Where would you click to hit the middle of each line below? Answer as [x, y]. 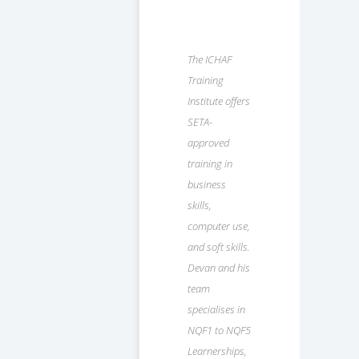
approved [208, 142]
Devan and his [219, 267]
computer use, [219, 226]
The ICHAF [210, 59]
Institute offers [219, 101]
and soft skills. [219, 246]
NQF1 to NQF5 [219, 330]
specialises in [216, 309]
